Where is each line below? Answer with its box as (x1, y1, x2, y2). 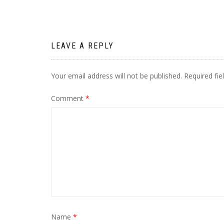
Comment (51, 93, 85, 103)
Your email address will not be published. (51, 70, 182, 80)
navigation (50, 11, 124, 32)
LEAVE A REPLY (51, 40, 114, 50)
